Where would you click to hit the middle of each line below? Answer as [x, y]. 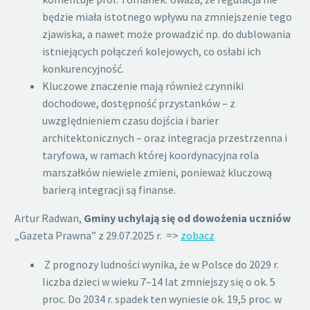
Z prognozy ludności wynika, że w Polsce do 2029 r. [161, 265]
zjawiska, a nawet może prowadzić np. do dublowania [166, 34]
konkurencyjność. [83, 68]
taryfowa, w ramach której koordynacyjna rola [151, 155]
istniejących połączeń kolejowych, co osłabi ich [152, 51]
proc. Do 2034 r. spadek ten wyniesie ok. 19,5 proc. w [162, 299]
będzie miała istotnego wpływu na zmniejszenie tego [167, 16]
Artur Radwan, [49, 218]
